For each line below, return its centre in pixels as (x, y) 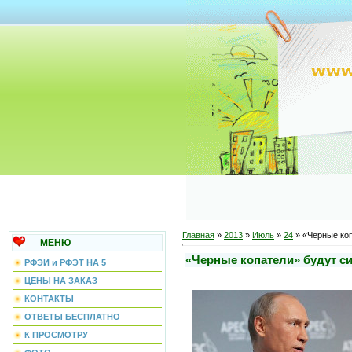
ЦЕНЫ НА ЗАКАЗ (61, 280)
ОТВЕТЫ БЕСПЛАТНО (72, 317)
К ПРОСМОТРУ (56, 335)
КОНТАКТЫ (49, 299)
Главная (198, 235)
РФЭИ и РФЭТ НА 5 (65, 262)
